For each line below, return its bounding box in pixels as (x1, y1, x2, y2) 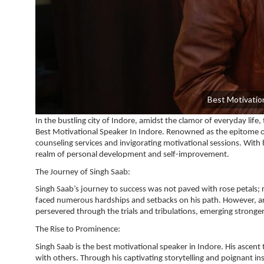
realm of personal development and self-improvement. (35, 150, 229, 159)
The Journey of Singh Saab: (35, 167, 130, 177)
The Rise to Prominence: (35, 225, 120, 234)
